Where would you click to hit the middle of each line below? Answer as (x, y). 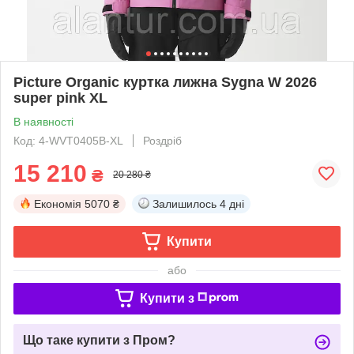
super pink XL (60, 98)
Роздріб (162, 140)
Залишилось (185, 203)
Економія (58, 203)
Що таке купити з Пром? (99, 340)
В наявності (43, 121)
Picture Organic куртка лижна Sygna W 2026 (165, 82)
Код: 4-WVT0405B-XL (68, 140)
